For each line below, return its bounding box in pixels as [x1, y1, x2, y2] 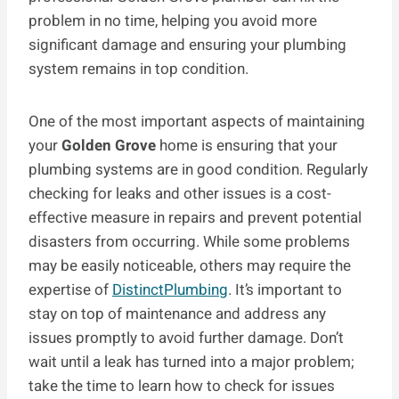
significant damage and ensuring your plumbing [28, 34, 346, 57]
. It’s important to [228, 279, 342, 302]
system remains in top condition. [28, 58, 248, 81]
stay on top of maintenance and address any [28, 303, 326, 326]
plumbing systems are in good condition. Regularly [28, 159, 368, 182]
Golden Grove [61, 134, 156, 158]
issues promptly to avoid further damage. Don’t [28, 327, 344, 350]
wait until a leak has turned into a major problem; [28, 351, 354, 374]
